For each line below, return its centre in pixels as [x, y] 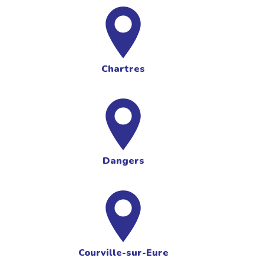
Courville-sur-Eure [123, 253]
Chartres [123, 69]
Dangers [123, 161]
